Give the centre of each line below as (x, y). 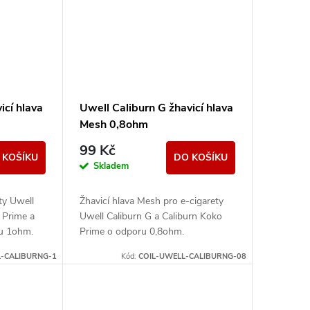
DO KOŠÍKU (200, 158)
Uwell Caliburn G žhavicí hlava (156, 108)
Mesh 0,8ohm (113, 125)
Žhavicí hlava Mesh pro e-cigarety (151, 201)
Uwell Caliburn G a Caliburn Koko (151, 217)
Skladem (111, 166)
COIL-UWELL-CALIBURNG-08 (192, 256)
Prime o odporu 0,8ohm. (131, 232)
